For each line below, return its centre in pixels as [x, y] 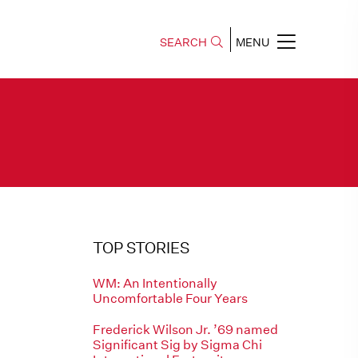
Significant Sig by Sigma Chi [177, 345]
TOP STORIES [141, 247]
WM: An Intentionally [155, 283]
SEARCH [183, 42]
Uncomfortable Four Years [170, 298]
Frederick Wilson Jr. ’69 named [185, 330]
